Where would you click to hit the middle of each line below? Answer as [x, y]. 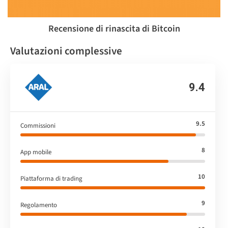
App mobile [36, 152]
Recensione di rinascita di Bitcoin [114, 28]
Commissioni [38, 125]
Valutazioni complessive [66, 51]
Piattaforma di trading [51, 178]
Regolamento [39, 205]
